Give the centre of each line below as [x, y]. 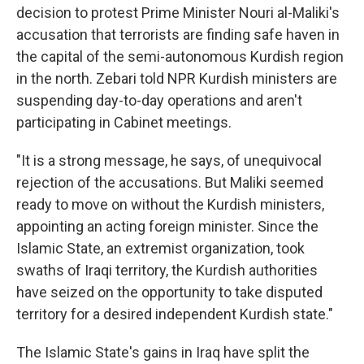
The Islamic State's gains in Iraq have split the [163, 352]
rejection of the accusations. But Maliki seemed [170, 182]
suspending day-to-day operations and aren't [159, 100]
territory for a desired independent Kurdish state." [175, 314]
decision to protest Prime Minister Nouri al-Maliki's [178, 13]
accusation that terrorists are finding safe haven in [178, 35]
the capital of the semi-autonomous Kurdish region [180, 56]
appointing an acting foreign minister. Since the [167, 226]
